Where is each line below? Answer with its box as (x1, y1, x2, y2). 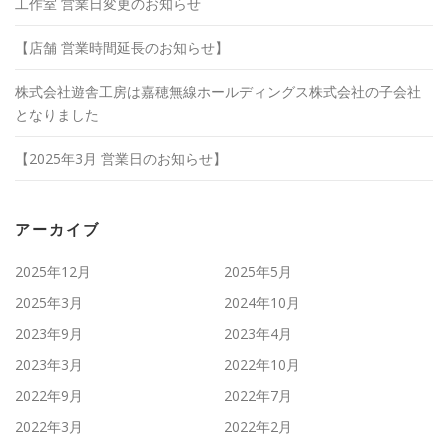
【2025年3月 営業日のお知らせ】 (15, 148, 227, 168)
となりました (15, 104, 99, 124)
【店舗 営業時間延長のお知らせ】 (15, 37, 229, 57)
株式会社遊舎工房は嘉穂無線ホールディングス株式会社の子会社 (15, 81, 421, 101)
